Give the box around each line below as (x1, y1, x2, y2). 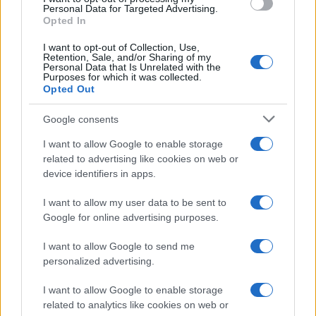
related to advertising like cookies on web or (43, 153, 238, 164)
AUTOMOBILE (24, 226, 79, 234)
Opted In (43, 15, 87, 26)
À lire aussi (11, 182, 92, 207)
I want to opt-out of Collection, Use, (43, 42, 200, 53)
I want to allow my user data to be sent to (43, 197, 226, 208)
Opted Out (43, 83, 95, 95)
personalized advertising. (43, 255, 154, 267)
